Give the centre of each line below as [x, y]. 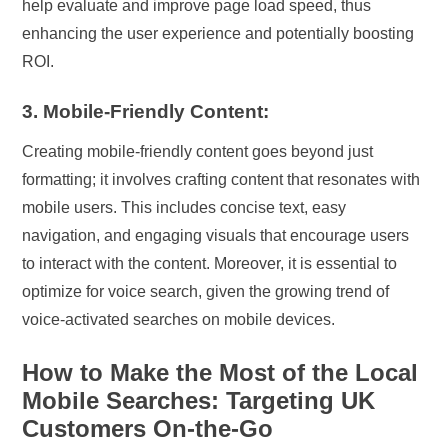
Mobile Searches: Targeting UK [199, 400]
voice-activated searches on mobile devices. [179, 319]
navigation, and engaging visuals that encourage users [216, 235]
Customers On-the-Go [148, 428]
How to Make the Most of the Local [220, 372]
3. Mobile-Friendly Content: [146, 111]
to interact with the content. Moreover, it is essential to [210, 263]
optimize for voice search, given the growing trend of [206, 291]
